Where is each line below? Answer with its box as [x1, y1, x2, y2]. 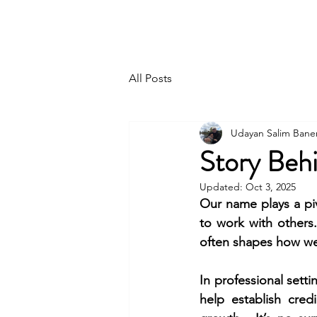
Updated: [200, 180, 246, 193]
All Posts [129, 71, 172, 85]
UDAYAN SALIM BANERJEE [64, 15, 248, 32]
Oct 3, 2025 [246, 180, 296, 193]
